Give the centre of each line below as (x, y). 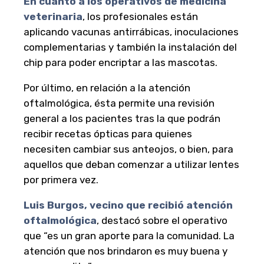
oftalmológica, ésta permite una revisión (119, 103)
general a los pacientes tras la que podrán (122, 119)
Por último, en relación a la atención (107, 88)
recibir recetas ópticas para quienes (108, 134)
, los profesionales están (140, 17)
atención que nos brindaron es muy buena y (126, 251)
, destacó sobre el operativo (162, 221)
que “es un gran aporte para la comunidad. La (129, 236)
